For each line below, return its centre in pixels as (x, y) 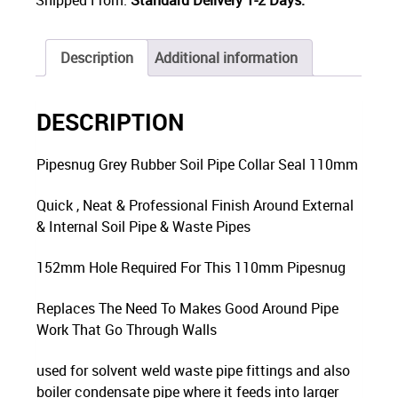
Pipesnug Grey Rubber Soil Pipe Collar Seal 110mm (198, 164)
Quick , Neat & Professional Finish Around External (195, 205)
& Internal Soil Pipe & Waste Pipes (144, 226)
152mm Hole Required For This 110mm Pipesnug (191, 267)
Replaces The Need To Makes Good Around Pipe (188, 308)
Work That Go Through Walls (127, 329)
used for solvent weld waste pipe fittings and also (194, 370)
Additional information (227, 57)
